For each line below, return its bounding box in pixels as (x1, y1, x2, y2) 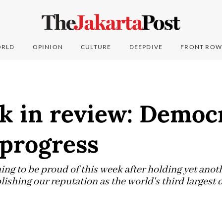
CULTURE (81, 43, 111, 51)
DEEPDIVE (129, 43, 163, 51)
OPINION (32, 43, 63, 51)
